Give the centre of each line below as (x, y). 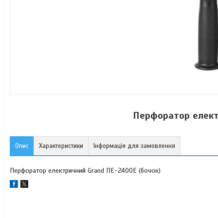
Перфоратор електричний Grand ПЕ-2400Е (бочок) (85, 171)
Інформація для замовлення (134, 146)
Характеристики (61, 146)
